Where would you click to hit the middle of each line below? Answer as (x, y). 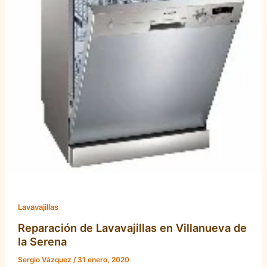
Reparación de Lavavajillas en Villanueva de (132, 227)
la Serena (42, 241)
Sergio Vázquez (45, 260)
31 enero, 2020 (103, 260)
